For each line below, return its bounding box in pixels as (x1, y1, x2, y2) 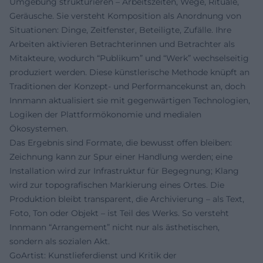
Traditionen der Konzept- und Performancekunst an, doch (9, 80, 245, 92)
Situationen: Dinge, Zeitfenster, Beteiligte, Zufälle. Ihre (9, 24, 231, 35)
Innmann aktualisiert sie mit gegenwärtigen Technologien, (9, 95, 250, 106)
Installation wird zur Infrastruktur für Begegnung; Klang (9, 165, 239, 176)
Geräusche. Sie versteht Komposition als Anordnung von (9, 10, 241, 21)
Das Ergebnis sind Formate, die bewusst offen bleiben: (9, 137, 232, 148)
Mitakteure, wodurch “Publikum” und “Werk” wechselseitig (9, 52, 249, 63)
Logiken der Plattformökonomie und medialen (9, 109, 201, 120)
